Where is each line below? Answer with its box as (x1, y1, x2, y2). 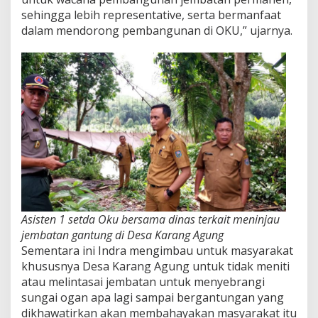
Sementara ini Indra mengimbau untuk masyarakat (21, 242, 293, 258)
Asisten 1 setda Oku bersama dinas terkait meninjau (21, 211, 280, 227)
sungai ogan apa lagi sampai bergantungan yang (21, 289, 284, 305)
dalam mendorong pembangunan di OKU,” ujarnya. (21, 22, 292, 38)
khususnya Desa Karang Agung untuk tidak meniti (21, 258, 290, 274)
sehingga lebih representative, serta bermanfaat (21, 6, 281, 23)
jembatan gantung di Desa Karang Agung (21, 226, 224, 243)
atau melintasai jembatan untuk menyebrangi (21, 273, 265, 290)
